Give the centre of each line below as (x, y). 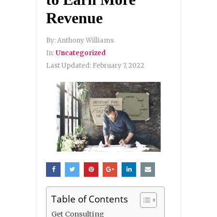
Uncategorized (81, 53)
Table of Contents (90, 199)
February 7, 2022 (118, 65)
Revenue (74, 18)
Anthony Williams (85, 40)
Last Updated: (69, 65)
